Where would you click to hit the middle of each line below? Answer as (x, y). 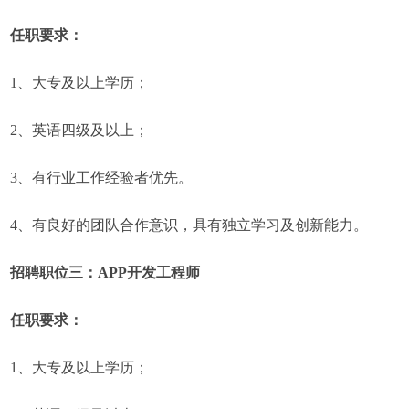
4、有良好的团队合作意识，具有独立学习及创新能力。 (189, 225)
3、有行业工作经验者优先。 (102, 178)
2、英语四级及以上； (80, 130)
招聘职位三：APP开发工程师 (105, 273)
